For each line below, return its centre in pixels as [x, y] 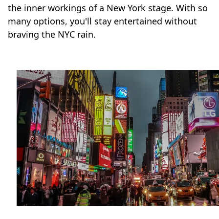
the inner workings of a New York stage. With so [108, 8]
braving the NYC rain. [52, 34]
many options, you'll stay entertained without [102, 21]
